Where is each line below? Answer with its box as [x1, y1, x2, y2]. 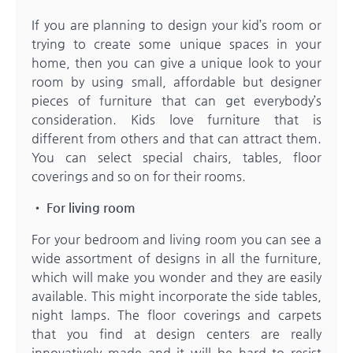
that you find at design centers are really [32, 326, 321, 342]
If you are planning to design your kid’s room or [32, 17, 321, 33]
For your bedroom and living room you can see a [32, 232, 321, 247]
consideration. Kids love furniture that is [32, 112, 321, 128]
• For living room [32, 200, 136, 216]
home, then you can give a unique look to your [32, 55, 321, 71]
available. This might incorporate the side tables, [32, 288, 321, 304]
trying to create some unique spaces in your [32, 36, 321, 52]
